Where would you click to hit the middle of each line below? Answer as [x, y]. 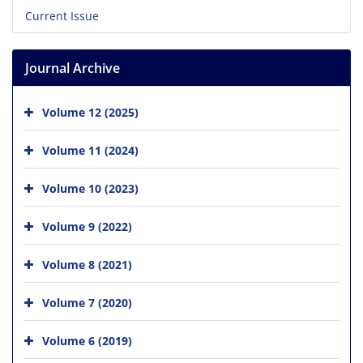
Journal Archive [73, 68]
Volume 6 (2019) [87, 340]
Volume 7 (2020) [87, 302]
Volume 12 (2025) [90, 112]
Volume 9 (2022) [87, 226]
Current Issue [62, 15]
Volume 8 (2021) [87, 264]
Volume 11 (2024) [90, 150]
